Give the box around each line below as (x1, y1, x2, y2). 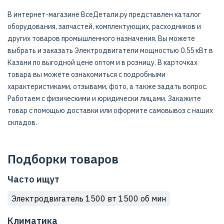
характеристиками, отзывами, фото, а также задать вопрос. (7, 82, 207, 91)
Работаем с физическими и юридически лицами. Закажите (7, 94, 201, 103)
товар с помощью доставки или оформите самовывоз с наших (7, 106, 213, 115)
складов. (7, 118, 37, 127)
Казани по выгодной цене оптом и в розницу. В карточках (7, 58, 197, 67)
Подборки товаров (7, 151, 118, 167)
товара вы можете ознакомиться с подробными (7, 70, 165, 79)
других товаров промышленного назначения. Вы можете (7, 34, 195, 43)
